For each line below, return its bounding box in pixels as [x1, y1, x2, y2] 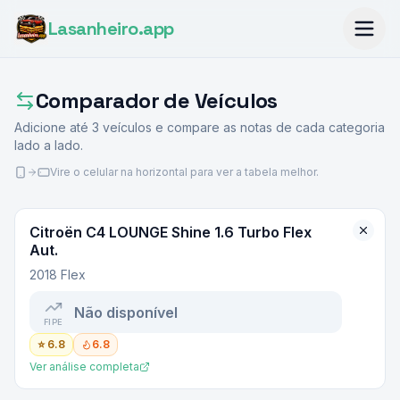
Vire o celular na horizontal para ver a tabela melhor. [50, 165, 319, 179]
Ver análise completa [29, 360, 139, 373]
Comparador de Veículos [36, 87, 278, 114]
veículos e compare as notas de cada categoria [99, 120, 385, 135]
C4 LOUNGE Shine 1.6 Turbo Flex [86, 223, 312, 241]
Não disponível [73, 303, 178, 321]
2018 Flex [29, 267, 86, 282]
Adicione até [14, 120, 92, 135]
